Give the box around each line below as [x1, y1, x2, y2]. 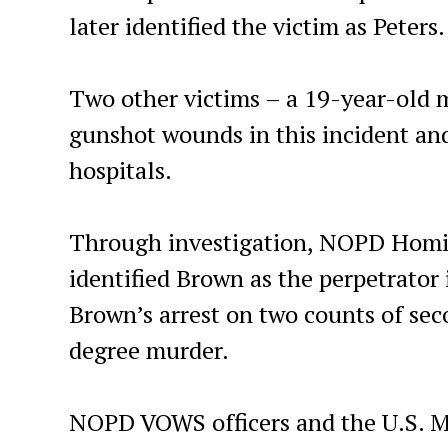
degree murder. [68, 334, 229, 366]
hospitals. [68, 154, 172, 186]
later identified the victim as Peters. [68, 10, 445, 42]
